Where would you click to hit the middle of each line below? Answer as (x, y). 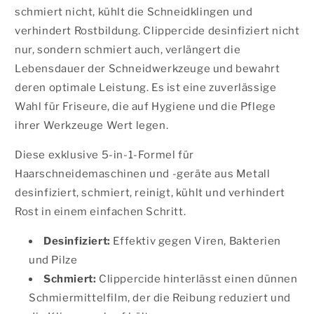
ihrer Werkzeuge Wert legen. (92, 125)
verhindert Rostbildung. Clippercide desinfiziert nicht (157, 31)
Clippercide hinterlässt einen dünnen (197, 279)
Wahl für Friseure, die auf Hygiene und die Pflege (145, 107)
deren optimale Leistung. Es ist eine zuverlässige (146, 88)
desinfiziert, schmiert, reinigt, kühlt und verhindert (150, 193)
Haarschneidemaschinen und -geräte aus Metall (143, 174)
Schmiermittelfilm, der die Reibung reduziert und (160, 298)
